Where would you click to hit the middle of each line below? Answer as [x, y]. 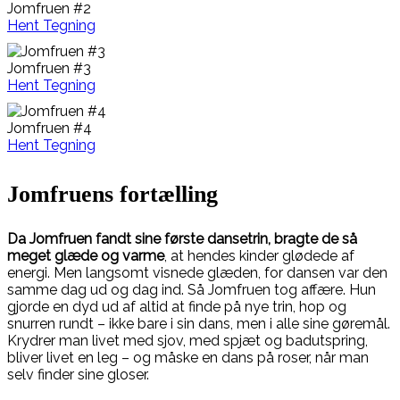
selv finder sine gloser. [78, 375]
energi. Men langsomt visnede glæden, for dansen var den [197, 273]
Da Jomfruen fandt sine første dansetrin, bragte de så [182, 239]
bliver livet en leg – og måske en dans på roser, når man [188, 358]
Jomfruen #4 [50, 129]
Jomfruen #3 [49, 69]
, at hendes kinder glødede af [259, 256]
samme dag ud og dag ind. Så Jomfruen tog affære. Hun [192, 290]
